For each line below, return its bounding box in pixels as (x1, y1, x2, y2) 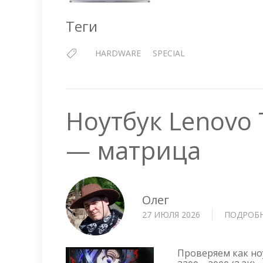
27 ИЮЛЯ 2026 (142, 208, 200, 220)
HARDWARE (95, 48, 141, 59)
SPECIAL (153, 48, 185, 59)
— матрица (66, 133, 201, 167)
